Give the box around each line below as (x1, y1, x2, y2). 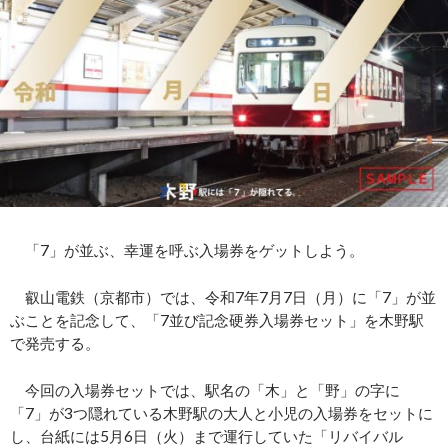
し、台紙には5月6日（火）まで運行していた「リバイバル (10, 427, 403, 446)
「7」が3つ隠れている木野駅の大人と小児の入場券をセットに (10, 404, 433, 423)
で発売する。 (10, 334, 100, 353)
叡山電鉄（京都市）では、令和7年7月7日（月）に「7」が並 (10, 288, 436, 307)
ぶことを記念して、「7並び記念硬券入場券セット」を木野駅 (10, 311, 424, 330)
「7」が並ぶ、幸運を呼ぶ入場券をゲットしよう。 (10, 241, 364, 260)
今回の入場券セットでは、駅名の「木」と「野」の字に (10, 381, 400, 400)
